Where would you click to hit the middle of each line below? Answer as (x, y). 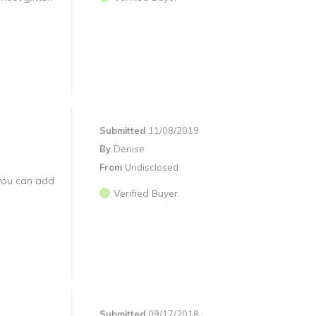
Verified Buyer (146, 194)
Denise (129, 149)
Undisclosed (152, 168)
